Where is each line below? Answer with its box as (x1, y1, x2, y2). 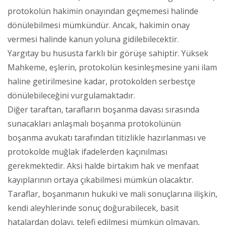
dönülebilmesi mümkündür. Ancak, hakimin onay (8, 19, 190, 31)
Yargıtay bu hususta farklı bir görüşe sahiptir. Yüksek (8, 47, 208, 59)
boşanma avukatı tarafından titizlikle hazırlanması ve (8, 132, 206, 143)
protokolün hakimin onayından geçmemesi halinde (8, 5, 198, 17)
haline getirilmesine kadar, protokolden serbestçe (8, 75, 195, 87)
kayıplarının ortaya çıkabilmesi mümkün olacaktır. (8, 174, 193, 185)
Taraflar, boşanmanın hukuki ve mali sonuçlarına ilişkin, (8, 188, 217, 199)
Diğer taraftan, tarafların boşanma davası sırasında (8, 103, 199, 115)
